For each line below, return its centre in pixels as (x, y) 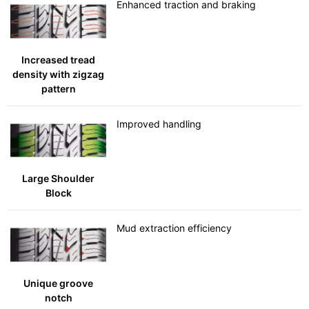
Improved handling (159, 123)
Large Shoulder (59, 179)
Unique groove (59, 283)
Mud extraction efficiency (175, 228)
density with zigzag (59, 74)
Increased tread (59, 59)
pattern (58, 88)
